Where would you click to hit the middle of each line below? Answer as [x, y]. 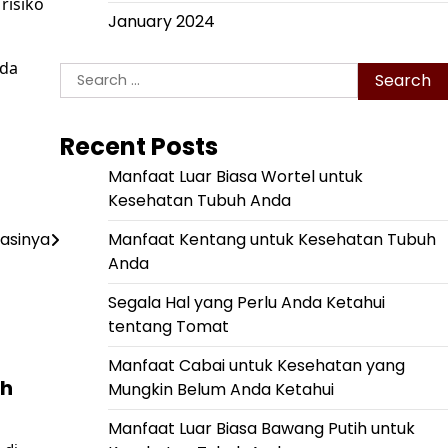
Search [86, 73]
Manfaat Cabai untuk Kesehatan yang [256, 365]
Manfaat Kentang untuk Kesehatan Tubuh [271, 239]
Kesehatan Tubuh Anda [199, 200]
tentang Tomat [168, 326]
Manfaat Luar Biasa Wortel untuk [235, 176]
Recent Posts [138, 146]
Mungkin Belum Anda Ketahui [220, 389]
